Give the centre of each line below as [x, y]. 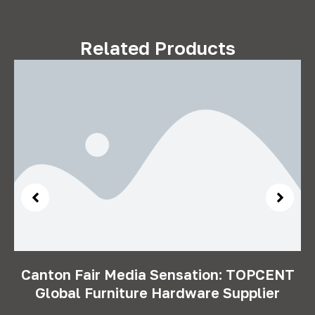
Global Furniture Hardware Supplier [157, 292]
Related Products [157, 48]
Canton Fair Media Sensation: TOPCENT [157, 274]
